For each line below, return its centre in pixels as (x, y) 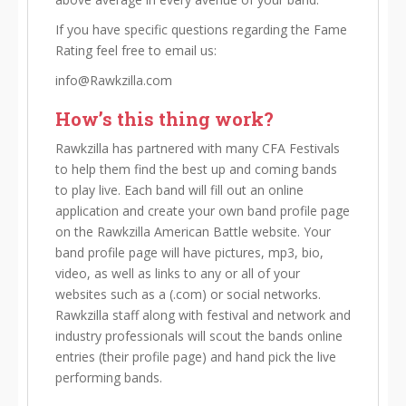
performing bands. (109, 377)
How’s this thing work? (164, 119)
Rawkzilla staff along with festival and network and (203, 315)
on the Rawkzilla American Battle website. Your (193, 232)
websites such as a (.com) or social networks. (188, 294)
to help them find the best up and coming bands (196, 169)
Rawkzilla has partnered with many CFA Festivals (198, 148)
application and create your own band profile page (203, 211)
